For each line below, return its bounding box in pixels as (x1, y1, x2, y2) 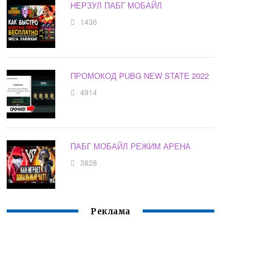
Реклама (90, 206, 131, 217)
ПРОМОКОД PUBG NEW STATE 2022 (70, 70, 209, 82)
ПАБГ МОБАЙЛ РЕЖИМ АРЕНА (70, 140, 191, 152)
